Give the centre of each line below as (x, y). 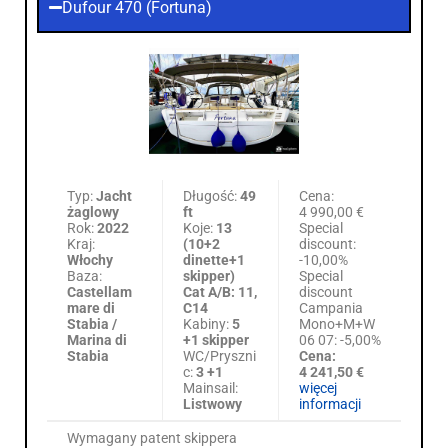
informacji (330, 403)
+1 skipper (216, 339)
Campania (331, 307)
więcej (318, 387)
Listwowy (212, 403)
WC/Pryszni (219, 355)
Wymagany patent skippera (152, 437)
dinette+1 (214, 259)
